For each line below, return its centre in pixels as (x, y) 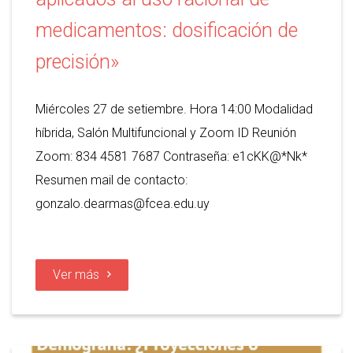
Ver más (76, 274)
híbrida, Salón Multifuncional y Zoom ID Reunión (166, 132)
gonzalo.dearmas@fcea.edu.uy (123, 203)
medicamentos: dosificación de (167, 30)
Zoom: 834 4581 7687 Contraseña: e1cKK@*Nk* (171, 156)
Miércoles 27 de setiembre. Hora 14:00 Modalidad (174, 109)
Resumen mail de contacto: (111, 180)
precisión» (77, 61)
